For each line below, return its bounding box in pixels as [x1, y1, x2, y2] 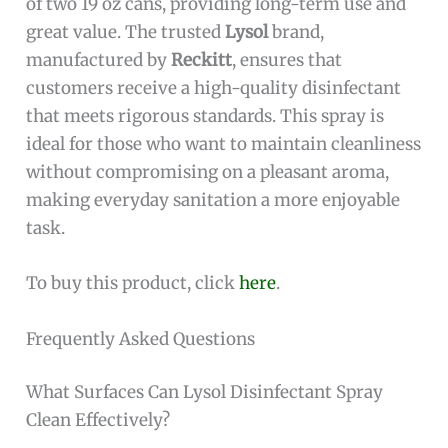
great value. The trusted [26, 21, 226, 44]
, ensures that [232, 49, 343, 72]
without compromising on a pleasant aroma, [26, 161, 390, 184]
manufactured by [26, 49, 172, 72]
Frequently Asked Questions [26, 327, 256, 350]
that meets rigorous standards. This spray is [26, 105, 385, 128]
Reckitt [171, 49, 233, 72]
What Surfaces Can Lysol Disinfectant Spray [26, 381, 384, 404]
